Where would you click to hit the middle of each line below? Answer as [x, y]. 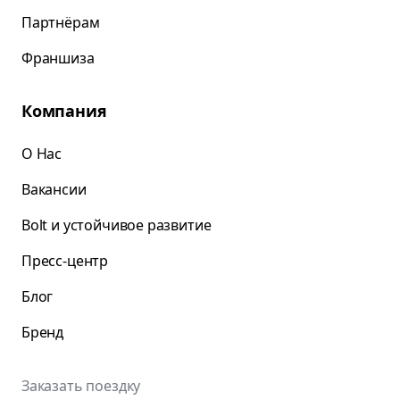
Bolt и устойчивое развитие [117, 225]
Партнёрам [61, 22]
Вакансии [54, 189]
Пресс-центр [65, 261]
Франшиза [58, 58]
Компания [64, 111]
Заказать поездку [81, 386]
